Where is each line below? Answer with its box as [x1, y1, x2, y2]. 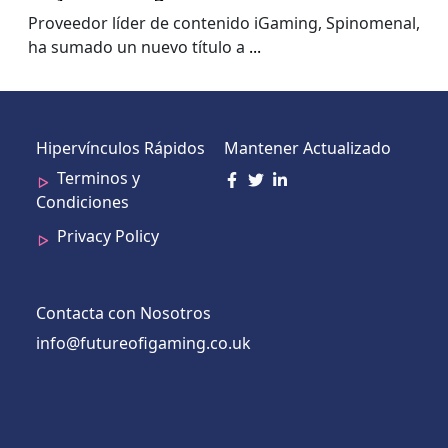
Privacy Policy [57, 225, 159, 248]
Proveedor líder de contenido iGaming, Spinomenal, [28, 12, 420, 35]
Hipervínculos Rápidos [36, 137, 205, 160]
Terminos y [57, 167, 140, 190]
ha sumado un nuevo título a [28, 36, 249, 59]
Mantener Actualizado [224, 137, 391, 160]
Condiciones [36, 191, 129, 214]
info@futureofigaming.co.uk [36, 332, 251, 355]
